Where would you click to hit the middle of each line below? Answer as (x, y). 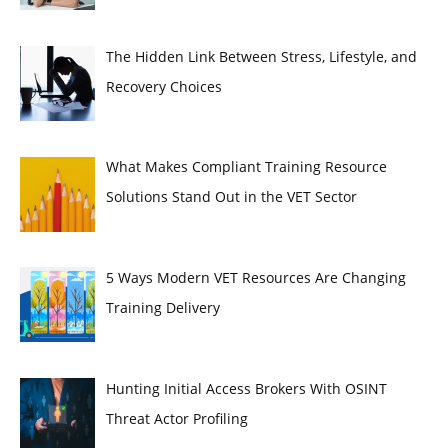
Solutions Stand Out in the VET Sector (231, 197)
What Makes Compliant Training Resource (246, 167)
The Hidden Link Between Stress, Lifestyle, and (261, 56)
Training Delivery (162, 307)
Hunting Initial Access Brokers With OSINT (246, 388)
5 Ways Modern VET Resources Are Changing (255, 277)
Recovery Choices (163, 86)
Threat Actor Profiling (176, 418)
